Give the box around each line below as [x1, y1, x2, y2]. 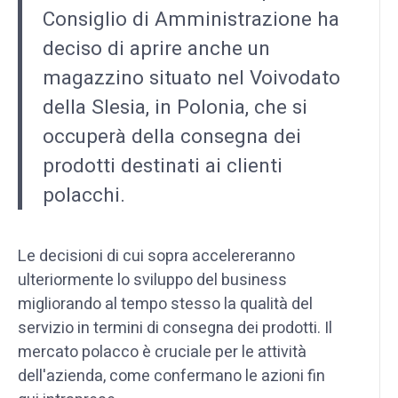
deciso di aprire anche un [42, 33, 270, 63]
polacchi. [42, 179, 125, 210]
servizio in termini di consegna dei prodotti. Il [18, 315, 332, 340]
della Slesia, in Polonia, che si [42, 92, 307, 122]
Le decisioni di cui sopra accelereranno [18, 243, 295, 268]
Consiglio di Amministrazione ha [42, 4, 339, 34]
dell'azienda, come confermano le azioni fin [18, 363, 325, 388]
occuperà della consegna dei [42, 121, 301, 151]
